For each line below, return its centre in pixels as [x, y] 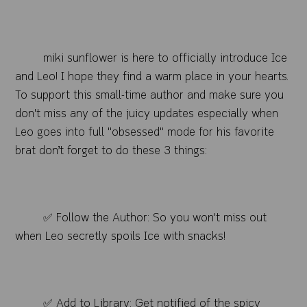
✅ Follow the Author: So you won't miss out [155, 218]
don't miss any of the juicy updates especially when [147, 114]
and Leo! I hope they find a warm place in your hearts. [152, 77]
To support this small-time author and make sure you [150, 95]
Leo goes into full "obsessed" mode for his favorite [145, 132]
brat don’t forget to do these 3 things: [111, 151]
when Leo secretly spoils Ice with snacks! [121, 236]
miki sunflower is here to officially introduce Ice [165, 58]
